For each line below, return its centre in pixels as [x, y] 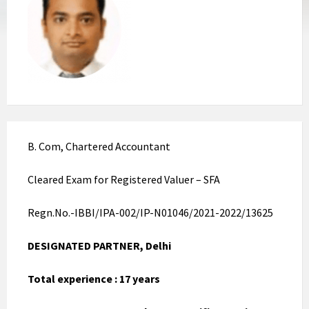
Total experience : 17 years [94, 279]
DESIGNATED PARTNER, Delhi [99, 246]
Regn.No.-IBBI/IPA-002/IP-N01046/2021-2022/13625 [150, 212]
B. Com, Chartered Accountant [99, 146]
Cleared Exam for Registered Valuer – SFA [124, 179]
